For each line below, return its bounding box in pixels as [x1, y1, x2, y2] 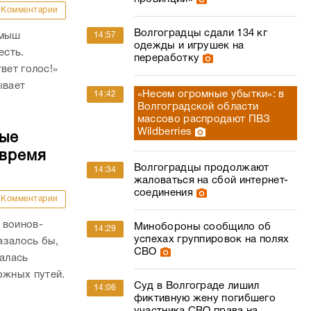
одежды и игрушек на [133, 41, 244, 51]
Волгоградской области [137, 102, 259, 112]
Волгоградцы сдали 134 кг [133, 28, 268, 38]
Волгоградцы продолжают [133, 163, 269, 173]
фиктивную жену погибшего [133, 294, 276, 303]
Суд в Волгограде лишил [133, 281, 260, 291]
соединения [133, 188, 193, 198]
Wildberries [137, 127, 192, 137]
